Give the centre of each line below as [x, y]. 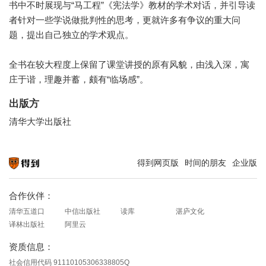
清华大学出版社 [40, 121]
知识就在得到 [27, 174]
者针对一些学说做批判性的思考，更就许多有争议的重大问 [125, 20]
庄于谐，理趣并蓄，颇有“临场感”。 [79, 79]
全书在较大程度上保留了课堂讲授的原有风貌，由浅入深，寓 [129, 64]
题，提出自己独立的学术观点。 [71, 34]
